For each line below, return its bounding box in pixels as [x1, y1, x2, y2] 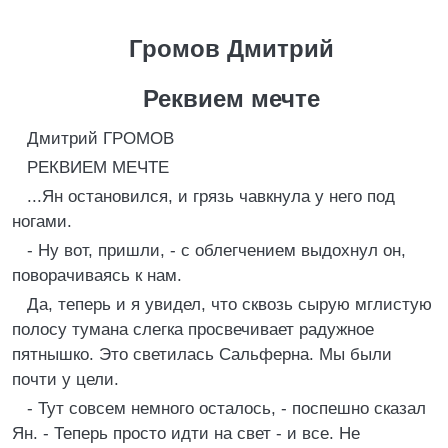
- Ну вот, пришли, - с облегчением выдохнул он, [27, 241, 406, 260]
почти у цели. [12, 370, 119, 389]
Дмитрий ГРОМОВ [27, 129, 174, 148]
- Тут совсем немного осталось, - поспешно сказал [27, 399, 426, 418]
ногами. [12, 212, 72, 231]
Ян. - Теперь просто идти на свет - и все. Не [12, 424, 360, 443]
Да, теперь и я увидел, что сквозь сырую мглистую [27, 295, 432, 314]
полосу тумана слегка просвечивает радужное [12, 320, 374, 339]
